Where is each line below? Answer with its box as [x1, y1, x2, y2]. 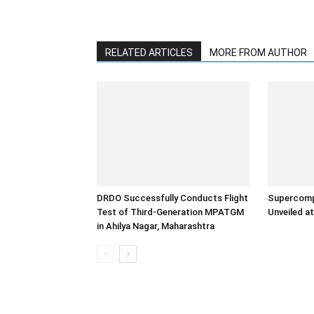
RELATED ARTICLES [105, 46, 193, 58]
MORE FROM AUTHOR [210, 46, 307, 58]
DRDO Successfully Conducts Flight [97, 192, 248, 203]
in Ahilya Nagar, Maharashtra [97, 220, 214, 231]
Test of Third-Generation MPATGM [97, 206, 244, 217]
